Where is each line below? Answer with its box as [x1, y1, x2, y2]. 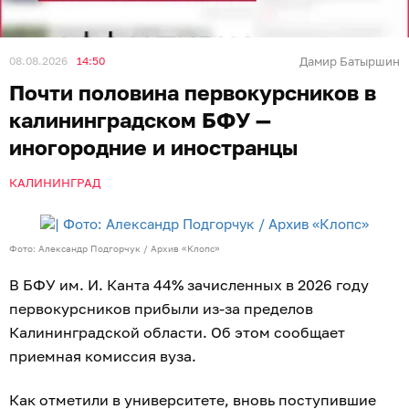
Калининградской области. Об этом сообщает [9, 322, 345, 341]
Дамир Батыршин [299, 54, 400, 68]
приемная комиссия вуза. [9, 346, 196, 365]
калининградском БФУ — [9, 107, 271, 132]
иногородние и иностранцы [9, 134, 298, 160]
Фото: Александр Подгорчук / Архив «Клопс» [9, 242, 220, 254]
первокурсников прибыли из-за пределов [9, 299, 313, 318]
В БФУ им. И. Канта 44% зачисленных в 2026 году [9, 275, 369, 294]
